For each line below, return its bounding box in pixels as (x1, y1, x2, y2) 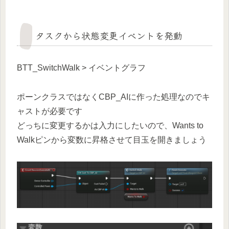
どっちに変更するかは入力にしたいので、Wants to (17, 121, 203, 130)
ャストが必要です (17, 106, 82, 116)
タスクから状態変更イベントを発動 (35, 28, 182, 42)
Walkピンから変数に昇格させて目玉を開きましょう (17, 135, 207, 144)
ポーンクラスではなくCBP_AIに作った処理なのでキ (17, 92, 210, 101)
